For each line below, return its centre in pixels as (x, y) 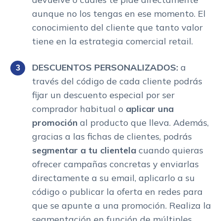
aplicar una (150, 109)
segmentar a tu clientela (85, 150)
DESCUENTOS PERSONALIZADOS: (106, 67)
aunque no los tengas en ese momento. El (119, 13)
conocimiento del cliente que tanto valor (117, 27)
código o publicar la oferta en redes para (117, 191)
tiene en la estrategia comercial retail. (112, 41)
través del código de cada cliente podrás (117, 81)
